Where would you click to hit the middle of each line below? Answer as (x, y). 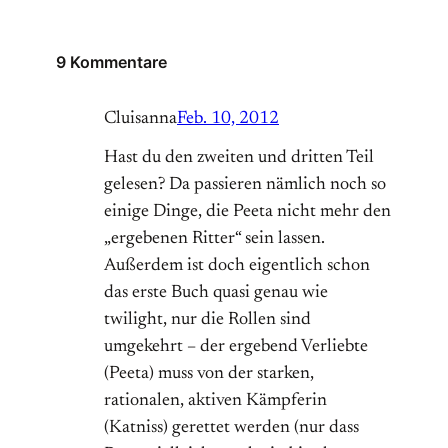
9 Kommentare (111, 62)
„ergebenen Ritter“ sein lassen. (214, 239)
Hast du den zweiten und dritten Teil (239, 158)
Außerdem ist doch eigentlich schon (237, 266)
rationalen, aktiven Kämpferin (215, 401)
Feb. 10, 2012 (228, 119)
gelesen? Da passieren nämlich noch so (245, 185)
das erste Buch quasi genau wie (216, 293)
